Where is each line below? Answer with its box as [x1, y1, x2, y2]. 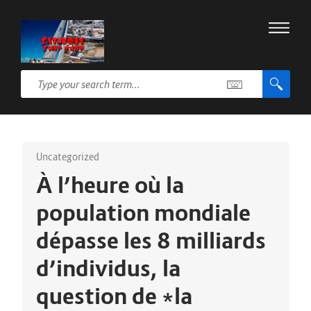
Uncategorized [36, 151, 99, 163]
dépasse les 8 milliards [36, 227, 266, 254]
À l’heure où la [36, 171, 184, 199]
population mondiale [36, 199, 251, 226]
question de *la [36, 283, 192, 310]
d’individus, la [36, 255, 180, 282]
